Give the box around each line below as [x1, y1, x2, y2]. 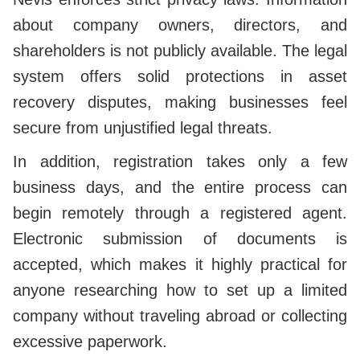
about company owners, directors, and [13, 16, 347, 35]
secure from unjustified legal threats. [13, 119, 277, 137]
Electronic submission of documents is [13, 230, 347, 248]
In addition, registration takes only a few [13, 153, 347, 171]
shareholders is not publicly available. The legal [13, 42, 347, 60]
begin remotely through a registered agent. [13, 204, 347, 223]
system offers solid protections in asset [13, 67, 347, 86]
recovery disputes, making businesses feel [13, 93, 347, 112]
